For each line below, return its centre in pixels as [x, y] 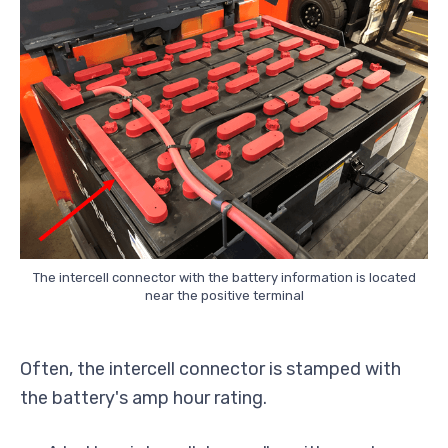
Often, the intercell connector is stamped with [210, 369]
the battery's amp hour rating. [143, 398]
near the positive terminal [224, 296]
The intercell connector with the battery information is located [224, 278]
